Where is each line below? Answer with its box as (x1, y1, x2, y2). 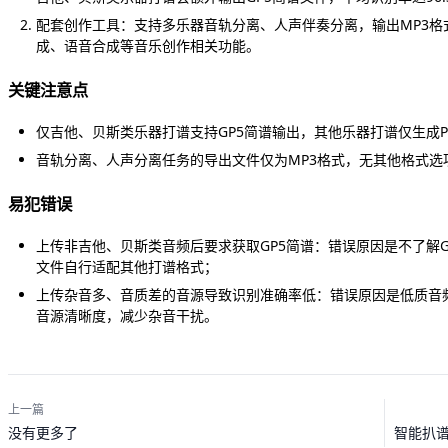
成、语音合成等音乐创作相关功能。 (36, 35, 260, 55)
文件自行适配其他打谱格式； (36, 256, 218, 276)
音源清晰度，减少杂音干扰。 (36, 305, 218, 325)
